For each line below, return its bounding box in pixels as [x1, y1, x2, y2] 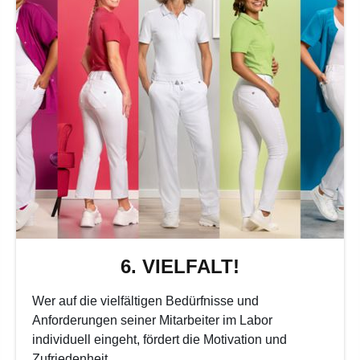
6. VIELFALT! [121, 255, 239, 277]
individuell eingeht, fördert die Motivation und [32, 332, 287, 346]
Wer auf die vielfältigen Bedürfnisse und [32, 293, 259, 308]
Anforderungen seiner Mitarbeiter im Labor [32, 313, 272, 327]
